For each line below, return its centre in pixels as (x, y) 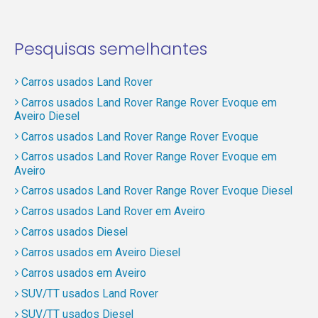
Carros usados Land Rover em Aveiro (113, 212)
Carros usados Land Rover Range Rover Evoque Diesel (157, 191)
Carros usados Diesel (74, 232)
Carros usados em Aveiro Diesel (100, 253)
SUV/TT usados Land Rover (89, 294)
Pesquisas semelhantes (110, 49)
